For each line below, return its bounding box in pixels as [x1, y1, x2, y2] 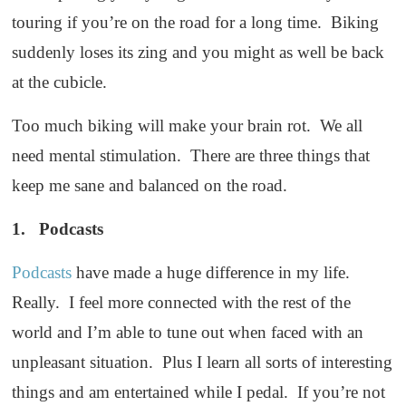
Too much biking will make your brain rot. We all [12, 116, 363, 136]
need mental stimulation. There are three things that [12, 146, 371, 166]
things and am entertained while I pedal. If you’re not [12, 382, 386, 402]
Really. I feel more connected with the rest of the [12, 293, 352, 313]
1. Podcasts [12, 219, 104, 239]
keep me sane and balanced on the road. [12, 176, 288, 196]
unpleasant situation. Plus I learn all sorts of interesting [12, 353, 393, 372]
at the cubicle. [12, 72, 108, 92]
